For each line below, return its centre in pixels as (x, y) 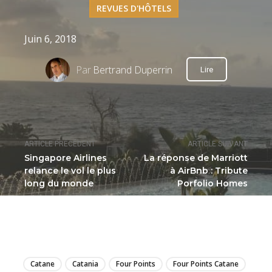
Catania (85, 264)
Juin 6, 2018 (50, 39)
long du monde (59, 184)
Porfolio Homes (212, 184)
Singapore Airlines (66, 158)
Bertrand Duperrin (132, 70)
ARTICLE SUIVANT (217, 144)
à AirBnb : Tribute (209, 171)
